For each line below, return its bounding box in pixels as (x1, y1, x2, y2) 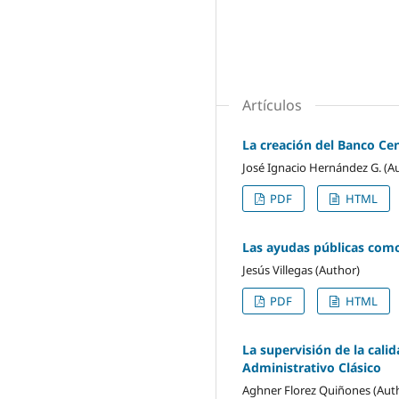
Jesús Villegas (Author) (242, 261, 360, 278)
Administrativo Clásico (242, 358, 381, 376)
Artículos (242, 94, 302, 115)
